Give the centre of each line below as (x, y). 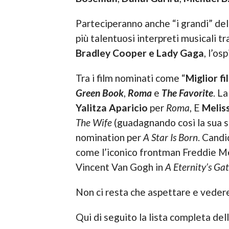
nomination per (109, 138)
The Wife (94, 123)
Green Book (99, 93)
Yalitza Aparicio (111, 108)
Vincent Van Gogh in (120, 167)
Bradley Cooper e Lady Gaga (140, 53)
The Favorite (187, 93)
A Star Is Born (170, 138)
